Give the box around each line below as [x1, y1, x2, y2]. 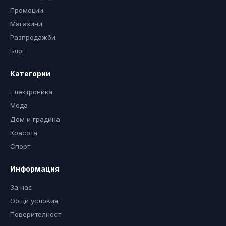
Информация [10, 164, 60, 173]
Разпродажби [10, 33, 55, 41]
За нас [10, 183, 32, 191]
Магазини [10, 20, 42, 28]
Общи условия [10, 197, 58, 205]
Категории [10, 69, 50, 78]
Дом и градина [10, 115, 60, 123]
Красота [10, 129, 37, 137]
